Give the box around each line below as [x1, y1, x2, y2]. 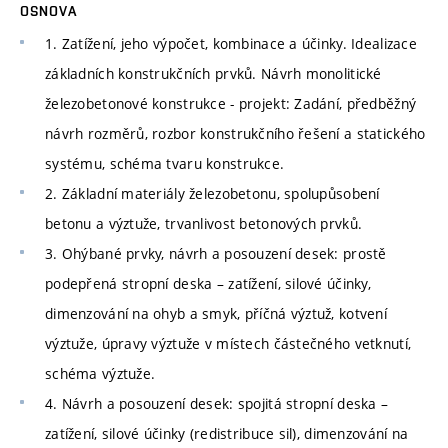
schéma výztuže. [45, 363, 156, 383]
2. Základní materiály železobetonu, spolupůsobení [45, 183, 380, 203]
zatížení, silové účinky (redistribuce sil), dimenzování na [45, 423, 409, 443]
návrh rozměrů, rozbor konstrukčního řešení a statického [45, 123, 426, 143]
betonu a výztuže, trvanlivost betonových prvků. [45, 213, 363, 233]
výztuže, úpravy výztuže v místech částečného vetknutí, [45, 333, 412, 353]
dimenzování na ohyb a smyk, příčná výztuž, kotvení [45, 303, 387, 323]
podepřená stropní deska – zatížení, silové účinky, [45, 273, 371, 293]
